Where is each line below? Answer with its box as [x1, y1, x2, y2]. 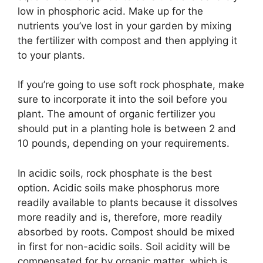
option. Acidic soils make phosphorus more [18, 181, 220, 194]
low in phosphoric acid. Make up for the [18, 5, 203, 17]
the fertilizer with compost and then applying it [18, 34, 237, 46]
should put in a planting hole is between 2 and [18, 123, 236, 135]
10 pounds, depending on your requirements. [18, 137, 230, 150]
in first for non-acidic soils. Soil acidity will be [18, 240, 230, 252]
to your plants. [18, 49, 85, 61]
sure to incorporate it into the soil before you [18, 93, 227, 106]
